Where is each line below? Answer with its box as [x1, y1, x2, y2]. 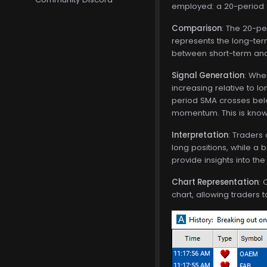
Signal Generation [172, 69, 244, 81]
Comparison [172, 22, 222, 34]
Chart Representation [172, 176, 259, 188]
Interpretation [172, 129, 228, 141]
